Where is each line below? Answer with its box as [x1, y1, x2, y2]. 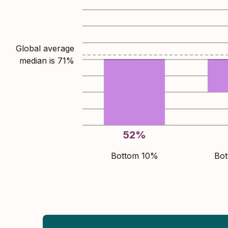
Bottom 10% [110, 151, 158, 161]
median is [19, 55, 58, 66]
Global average [16, 43, 74, 53]
